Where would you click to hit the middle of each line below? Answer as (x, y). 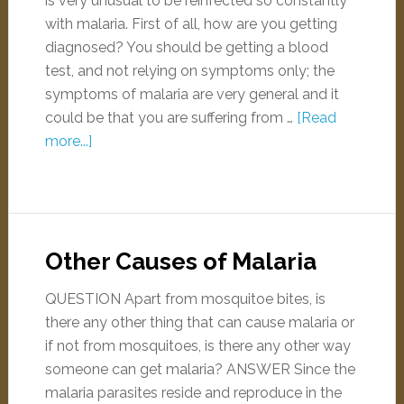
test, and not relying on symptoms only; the (189, 71)
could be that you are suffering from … (170, 118)
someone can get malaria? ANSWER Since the (200, 369)
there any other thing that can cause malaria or (199, 322)
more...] (68, 141)
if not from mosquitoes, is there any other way (197, 346)
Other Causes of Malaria (180, 262)
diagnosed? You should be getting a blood (186, 47)
